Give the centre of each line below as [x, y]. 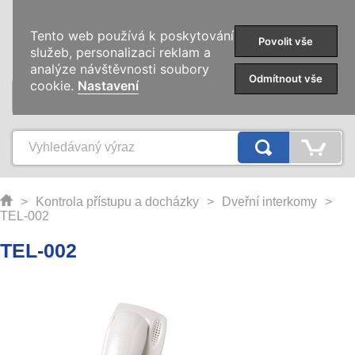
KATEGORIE [177, 96]
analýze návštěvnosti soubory [120, 69]
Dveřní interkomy [269, 202]
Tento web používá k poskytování [132, 36]
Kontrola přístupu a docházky [117, 202]
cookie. [54, 86]
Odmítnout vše [286, 79]
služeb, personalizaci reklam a [121, 53]
